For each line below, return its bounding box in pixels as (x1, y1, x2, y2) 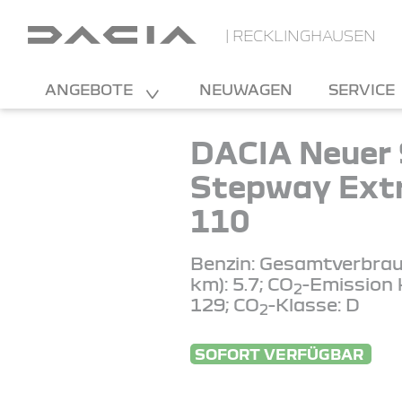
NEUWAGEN (199, 81, 293, 98)
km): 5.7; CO (190, 273, 294, 293)
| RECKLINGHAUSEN (224, 26, 376, 44)
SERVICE (328, 81, 398, 98)
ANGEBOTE (45, 81, 136, 98)
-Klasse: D (268, 293, 361, 314)
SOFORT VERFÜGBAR (195, 345, 368, 363)
